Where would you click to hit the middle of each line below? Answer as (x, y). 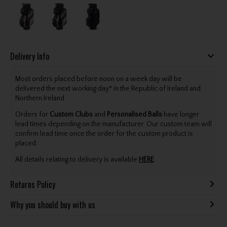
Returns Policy (32, 184)
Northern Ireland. (40, 98)
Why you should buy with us (52, 204)
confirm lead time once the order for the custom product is (104, 134)
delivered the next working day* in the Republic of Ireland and (108, 88)
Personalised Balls (134, 114)
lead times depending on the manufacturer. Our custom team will (113, 124)
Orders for (32, 114)
